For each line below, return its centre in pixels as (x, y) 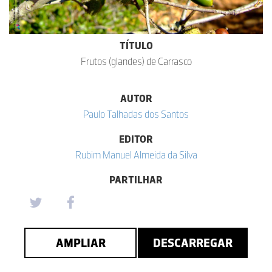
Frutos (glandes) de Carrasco (136, 62)
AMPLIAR (80, 243)
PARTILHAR (136, 180)
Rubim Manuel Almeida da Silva (136, 155)
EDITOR (136, 139)
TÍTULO (136, 46)
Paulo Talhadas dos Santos (136, 114)
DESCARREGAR (193, 243)
